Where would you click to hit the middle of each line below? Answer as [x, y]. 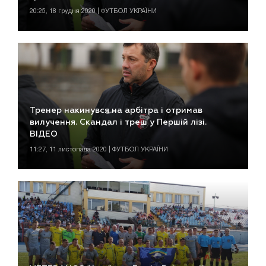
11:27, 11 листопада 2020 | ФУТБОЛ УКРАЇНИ [99, 149]
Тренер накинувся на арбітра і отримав [116, 110]
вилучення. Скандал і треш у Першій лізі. [118, 122]
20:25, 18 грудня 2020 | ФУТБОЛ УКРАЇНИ [93, 11]
